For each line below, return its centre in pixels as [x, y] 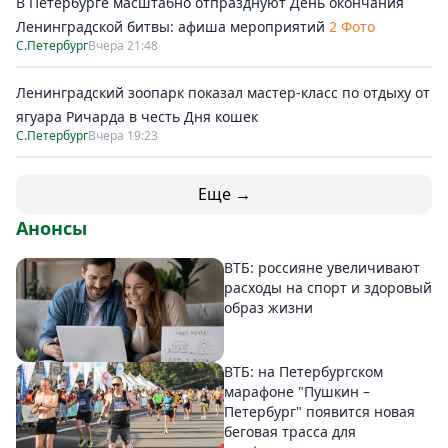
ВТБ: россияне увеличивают [322, 267]
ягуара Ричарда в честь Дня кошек [137, 116]
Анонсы [51, 228]
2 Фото [352, 26]
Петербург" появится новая [319, 412]
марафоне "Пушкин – [297, 392]
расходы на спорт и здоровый [328, 287]
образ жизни [268, 307]
